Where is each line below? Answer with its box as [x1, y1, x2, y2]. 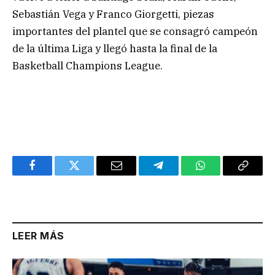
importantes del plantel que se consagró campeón [12, 25, 258, 39]
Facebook [31, 169, 74, 180]
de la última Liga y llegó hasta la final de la [12, 42, 217, 56]
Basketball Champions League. [12, 59, 163, 73]
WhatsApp [199, 169, 247, 180]
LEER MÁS [12, 230, 64, 242]
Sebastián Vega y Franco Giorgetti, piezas [12, 7, 214, 21]
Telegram [157, 169, 199, 180]
